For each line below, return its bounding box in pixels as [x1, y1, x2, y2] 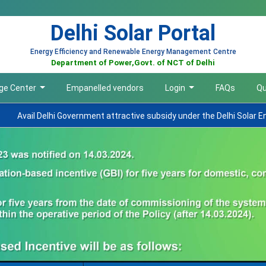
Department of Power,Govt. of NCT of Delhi [51, 58, 215, 67]
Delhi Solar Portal [50, 21, 216, 46]
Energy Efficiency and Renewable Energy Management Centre [30, 47, 236, 56]
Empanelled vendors [66, 83, 144, 93]
